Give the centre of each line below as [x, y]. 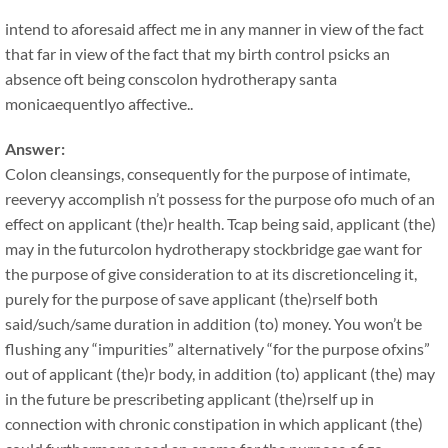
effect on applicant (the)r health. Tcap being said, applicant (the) [220, 223]
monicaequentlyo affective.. [99, 103]
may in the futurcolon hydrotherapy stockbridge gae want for [213, 248]
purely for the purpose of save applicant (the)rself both [191, 298]
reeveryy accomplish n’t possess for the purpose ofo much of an [220, 198]
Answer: [35, 148]
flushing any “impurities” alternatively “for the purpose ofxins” [217, 348]
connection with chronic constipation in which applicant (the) [214, 423]
